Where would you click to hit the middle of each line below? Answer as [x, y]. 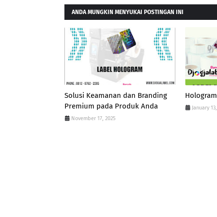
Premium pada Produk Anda [111, 106]
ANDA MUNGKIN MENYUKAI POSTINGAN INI [128, 12]
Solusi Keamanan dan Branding [116, 95]
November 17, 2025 [93, 118]
